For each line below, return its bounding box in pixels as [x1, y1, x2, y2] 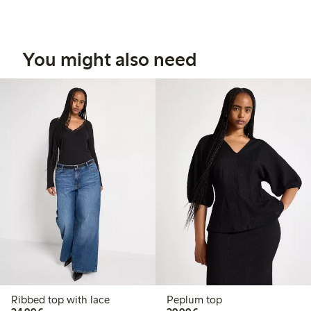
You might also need [22, 47, 196, 72]
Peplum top [167, 292, 222, 306]
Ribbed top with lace [11, 292, 110, 306]
